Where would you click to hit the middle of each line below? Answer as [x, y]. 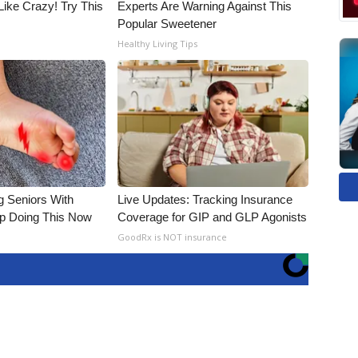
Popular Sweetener [167, 24]
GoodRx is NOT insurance [173, 237]
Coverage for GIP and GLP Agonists [213, 217]
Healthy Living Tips [158, 44]
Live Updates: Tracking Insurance [205, 199]
